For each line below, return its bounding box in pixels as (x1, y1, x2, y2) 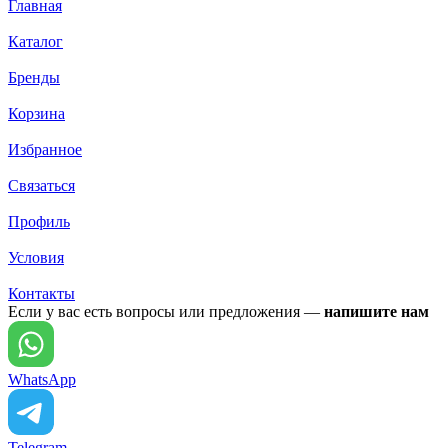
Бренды (8, 69, 60, 87)
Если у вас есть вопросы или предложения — (8, 303, 324, 321)
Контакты (8, 285, 75, 303)
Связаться (8, 177, 75, 195)
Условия (8, 249, 64, 267)
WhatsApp (8, 371, 76, 389)
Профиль (8, 213, 70, 231)
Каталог (8, 33, 63, 51)
